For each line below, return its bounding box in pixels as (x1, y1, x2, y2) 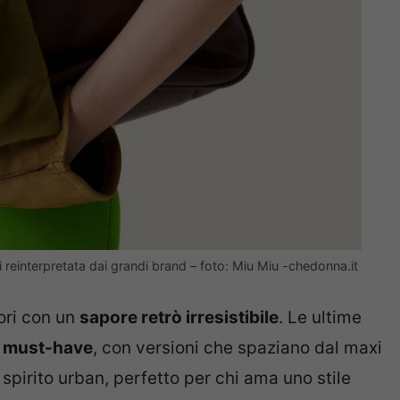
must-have (3, 337, 93, 358)
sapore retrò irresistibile (79, 306, 279, 328)
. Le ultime (279, 306, 362, 328)
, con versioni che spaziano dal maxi (93, 337, 382, 358)
